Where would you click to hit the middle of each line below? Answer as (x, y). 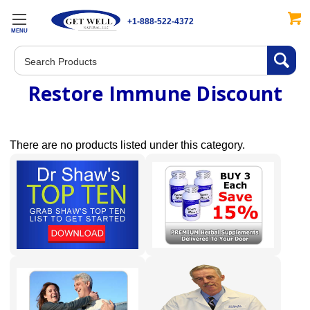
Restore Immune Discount (155, 93)
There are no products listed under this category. (127, 145)
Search (31, 54)
